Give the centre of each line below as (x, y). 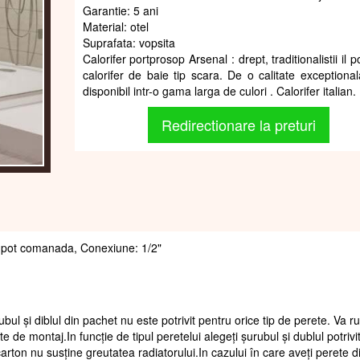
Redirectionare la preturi (239, 124)
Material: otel (115, 26)
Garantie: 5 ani (120, 10)
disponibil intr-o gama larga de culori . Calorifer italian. (219, 90)
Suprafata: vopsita (129, 42)
